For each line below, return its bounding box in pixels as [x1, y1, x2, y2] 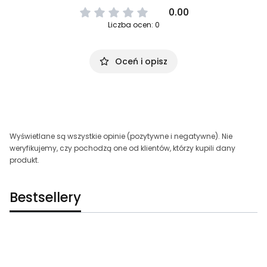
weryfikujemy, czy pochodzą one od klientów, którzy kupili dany [10, 143, 235, 154]
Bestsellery [10, 188, 81, 207]
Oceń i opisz [115, 55, 167, 68]
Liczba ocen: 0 [107, 20, 160, 30]
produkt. [10, 155, 39, 166]
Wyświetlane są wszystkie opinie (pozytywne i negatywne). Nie [10, 131, 232, 142]
